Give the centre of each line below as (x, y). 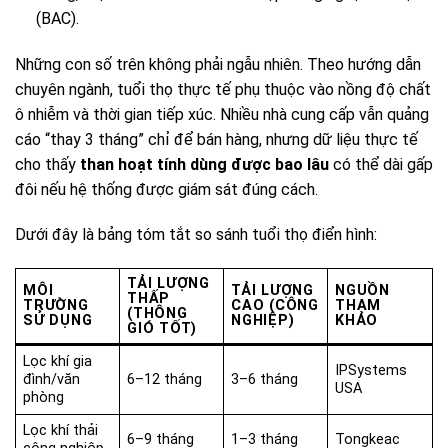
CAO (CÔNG (275, 306)
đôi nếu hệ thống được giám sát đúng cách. (166, 189)
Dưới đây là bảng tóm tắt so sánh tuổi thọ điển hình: (196, 235)
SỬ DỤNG (58, 321)
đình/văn (52, 380)
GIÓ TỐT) (162, 329)
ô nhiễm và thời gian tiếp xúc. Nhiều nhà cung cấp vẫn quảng (222, 114)
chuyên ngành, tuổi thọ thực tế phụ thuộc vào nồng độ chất (223, 89)
